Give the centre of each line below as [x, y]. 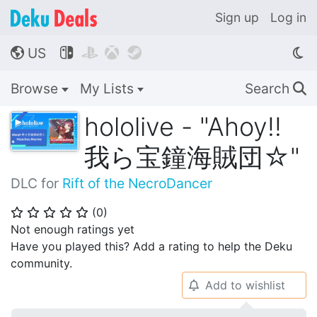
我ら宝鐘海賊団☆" [192, 157]
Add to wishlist [245, 285]
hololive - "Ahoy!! [183, 127]
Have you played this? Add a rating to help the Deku [151, 246]
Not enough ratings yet [73, 229]
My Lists [108, 88]
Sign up [237, 17]
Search [269, 88]
